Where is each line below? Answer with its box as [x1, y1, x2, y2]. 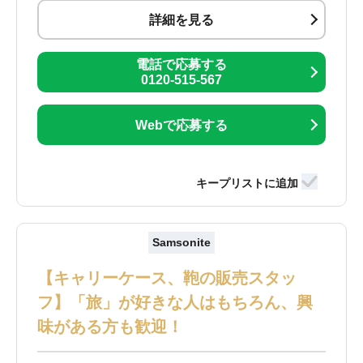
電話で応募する [135, 58, 227, 72]
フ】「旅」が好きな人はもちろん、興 [37, 293, 314, 312]
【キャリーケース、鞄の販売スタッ [37, 269, 297, 288]
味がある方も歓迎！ [37, 318, 184, 336]
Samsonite [152, 236, 211, 250]
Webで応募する [135, 117, 228, 132]
